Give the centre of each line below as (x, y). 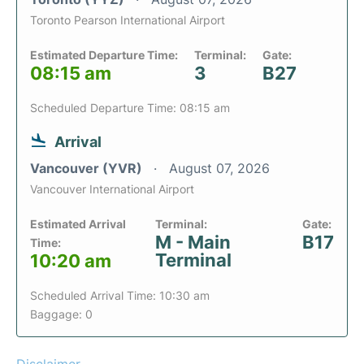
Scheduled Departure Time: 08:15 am (130, 108)
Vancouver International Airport (112, 189)
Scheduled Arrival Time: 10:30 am (120, 296)
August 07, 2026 (219, 169)
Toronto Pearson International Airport (128, 20)
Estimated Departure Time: (104, 55)
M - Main (193, 243)
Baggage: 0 (61, 314)
